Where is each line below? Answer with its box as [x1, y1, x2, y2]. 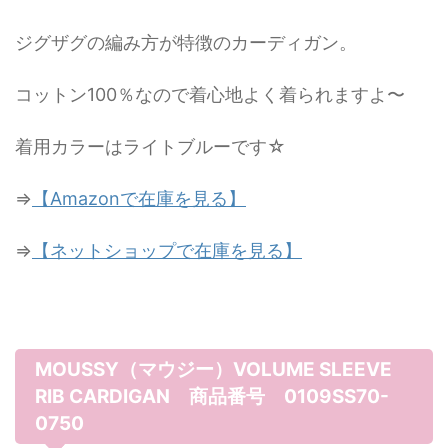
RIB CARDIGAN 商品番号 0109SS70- [35, 385, 389, 408]
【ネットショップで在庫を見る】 [32, 240, 302, 261]
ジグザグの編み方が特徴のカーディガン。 [15, 32, 357, 53]
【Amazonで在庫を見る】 [32, 188, 246, 209]
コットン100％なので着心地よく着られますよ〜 [15, 84, 405, 105]
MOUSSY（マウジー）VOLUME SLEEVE [35, 358, 392, 381]
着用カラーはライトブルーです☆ [15, 136, 286, 157]
